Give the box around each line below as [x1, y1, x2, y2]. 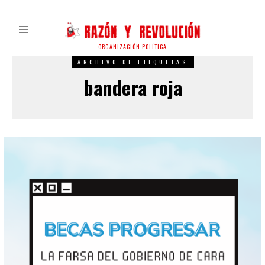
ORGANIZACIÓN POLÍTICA [98, 42, 167, 51]
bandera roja [83, 73, 182, 102]
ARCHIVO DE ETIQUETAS [77, 57, 188, 67]
